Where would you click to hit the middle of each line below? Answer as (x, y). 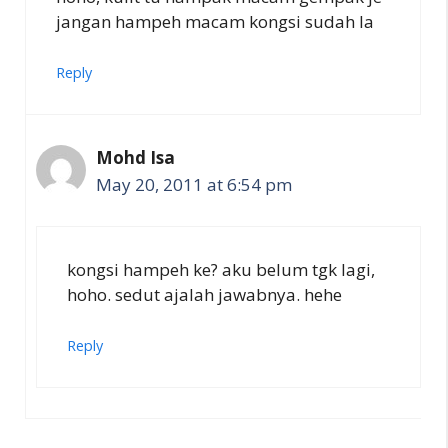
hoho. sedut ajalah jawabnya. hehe (204, 294)
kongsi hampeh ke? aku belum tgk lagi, (221, 269)
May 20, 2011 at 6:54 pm (194, 184)
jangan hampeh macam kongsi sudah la (215, 21)
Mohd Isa (135, 157)
